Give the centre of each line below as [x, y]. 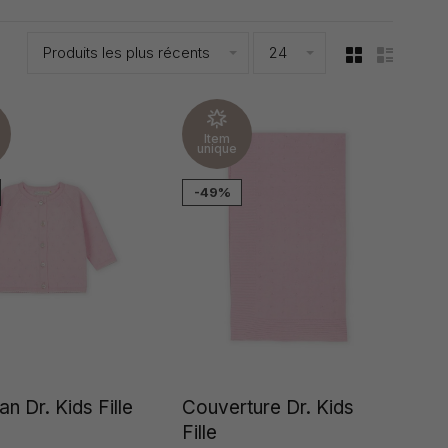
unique [217, 148]
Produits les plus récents [126, 52]
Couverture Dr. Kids [268, 408]
